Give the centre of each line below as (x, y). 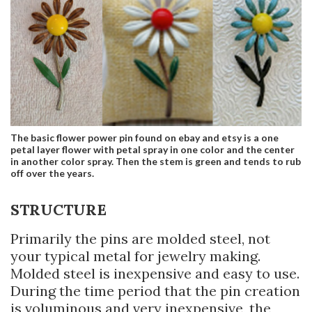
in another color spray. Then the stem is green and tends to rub (156, 161)
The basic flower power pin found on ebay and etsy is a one (145, 137)
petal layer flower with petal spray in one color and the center (153, 149)
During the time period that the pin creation (155, 290)
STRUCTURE (58, 209)
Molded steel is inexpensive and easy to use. (155, 273)
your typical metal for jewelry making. (135, 256)
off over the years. (52, 173)
